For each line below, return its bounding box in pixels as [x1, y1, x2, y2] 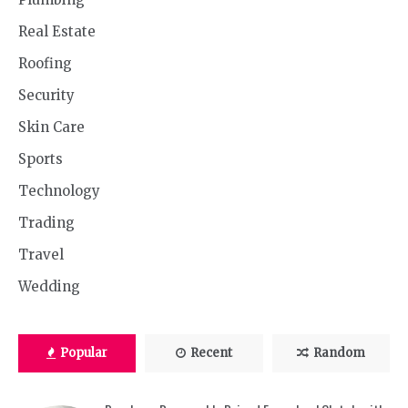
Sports [18, 150, 63, 168]
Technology [18, 182, 100, 200]
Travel [18, 246, 64, 264]
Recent [189, 345, 232, 362]
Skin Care [18, 118, 85, 137]
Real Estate [18, 23, 96, 41]
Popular [60, 345, 108, 362]
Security [18, 87, 75, 105]
